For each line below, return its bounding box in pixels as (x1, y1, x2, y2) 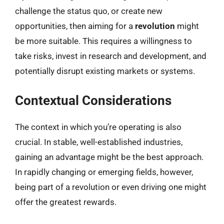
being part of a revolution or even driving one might (15, 181, 206, 192)
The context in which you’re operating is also (15, 121, 181, 132)
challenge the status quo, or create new (15, 6, 162, 16)
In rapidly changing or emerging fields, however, (15, 166, 193, 177)
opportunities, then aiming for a (15, 21, 135, 31)
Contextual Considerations (15, 92, 171, 108)
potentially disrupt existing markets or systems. (15, 66, 195, 76)
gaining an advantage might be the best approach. (15, 151, 203, 162)
